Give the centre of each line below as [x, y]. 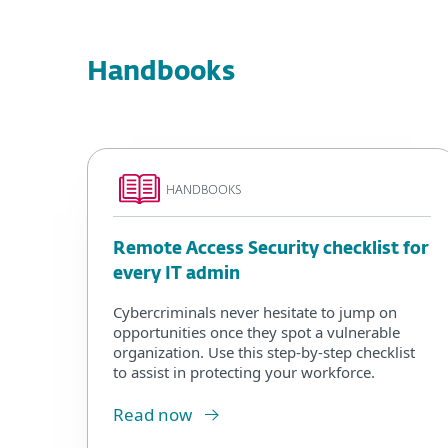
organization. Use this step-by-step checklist [264, 351]
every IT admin [176, 274]
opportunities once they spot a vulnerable [256, 331]
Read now [152, 414]
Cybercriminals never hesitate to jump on [255, 311]
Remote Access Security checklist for [271, 249]
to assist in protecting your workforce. [244, 371]
